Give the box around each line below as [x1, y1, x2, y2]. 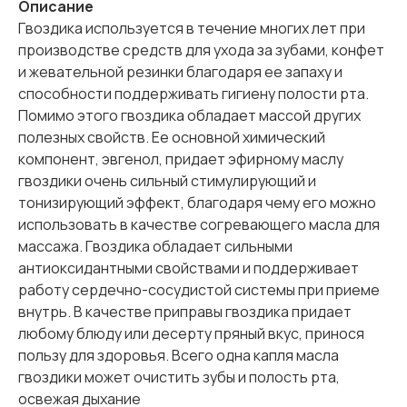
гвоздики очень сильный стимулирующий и [18, 171, 316, 192]
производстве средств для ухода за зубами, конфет [18, 40, 384, 61]
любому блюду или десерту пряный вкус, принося [18, 323, 364, 344]
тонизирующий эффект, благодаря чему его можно [18, 193, 376, 213]
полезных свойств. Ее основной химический [18, 127, 325, 148]
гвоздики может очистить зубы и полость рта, [18, 367, 340, 388]
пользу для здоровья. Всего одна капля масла [18, 345, 339, 366]
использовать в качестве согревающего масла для [18, 214, 380, 235]
